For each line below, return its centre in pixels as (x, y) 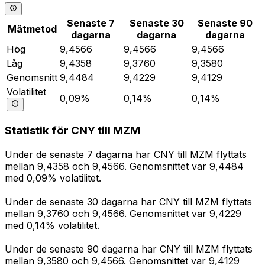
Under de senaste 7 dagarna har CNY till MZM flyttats (126, 154)
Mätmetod (32, 29)
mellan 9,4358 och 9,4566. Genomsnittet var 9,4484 (124, 166)
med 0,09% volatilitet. (53, 178)
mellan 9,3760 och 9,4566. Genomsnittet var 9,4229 (123, 213)
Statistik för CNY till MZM (72, 131)
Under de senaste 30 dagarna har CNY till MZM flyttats (128, 201)
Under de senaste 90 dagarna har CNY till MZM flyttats (129, 249)
